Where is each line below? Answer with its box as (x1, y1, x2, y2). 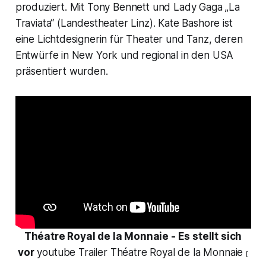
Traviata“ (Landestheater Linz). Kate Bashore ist (15, 17, 233, 29)
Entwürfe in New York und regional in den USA (15, 49, 234, 61)
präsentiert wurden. (15, 65, 108, 77)
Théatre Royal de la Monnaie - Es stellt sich (24, 230, 242, 243)
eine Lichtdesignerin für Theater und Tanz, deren (15, 33, 243, 45)
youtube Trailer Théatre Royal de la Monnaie (34, 246, 246, 259)
